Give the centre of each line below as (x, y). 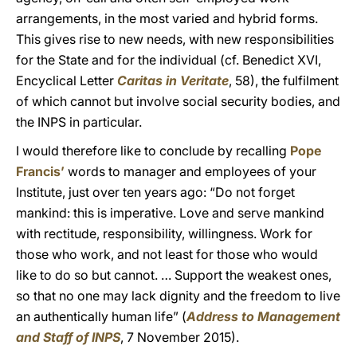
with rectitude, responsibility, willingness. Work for (164, 233)
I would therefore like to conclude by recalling (153, 151)
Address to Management (263, 316)
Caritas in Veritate (173, 80)
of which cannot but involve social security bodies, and (178, 101)
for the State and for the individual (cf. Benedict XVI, (169, 60)
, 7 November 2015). (180, 337)
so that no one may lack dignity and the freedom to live (178, 296)
